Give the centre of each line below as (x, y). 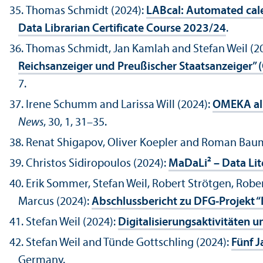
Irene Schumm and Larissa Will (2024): (119, 105)
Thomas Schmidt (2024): (86, 11)
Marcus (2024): (55, 202)
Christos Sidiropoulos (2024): (97, 164)
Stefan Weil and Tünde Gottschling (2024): (129, 243)
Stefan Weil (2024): (72, 223)
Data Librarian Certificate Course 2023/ (116, 29)
